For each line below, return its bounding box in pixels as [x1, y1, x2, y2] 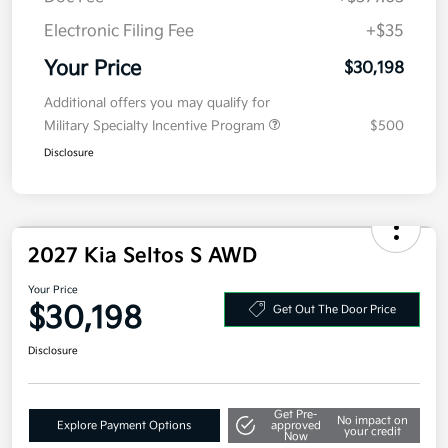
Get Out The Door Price [272, 326, 396, 340]
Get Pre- [274, 432, 318, 446]
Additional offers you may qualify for [44, 119, 270, 136]
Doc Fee [44, 12, 104, 32]
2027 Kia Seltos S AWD [28, 268, 257, 293]
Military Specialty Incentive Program [44, 142, 269, 159]
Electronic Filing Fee [44, 46, 194, 66]
